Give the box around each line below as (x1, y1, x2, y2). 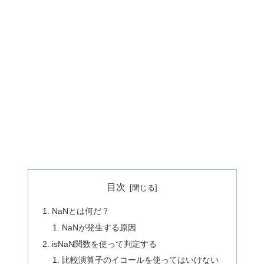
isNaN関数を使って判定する (51, 239, 157, 249)
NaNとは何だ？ (51, 206, 110, 216)
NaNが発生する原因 (62, 222, 137, 232)
